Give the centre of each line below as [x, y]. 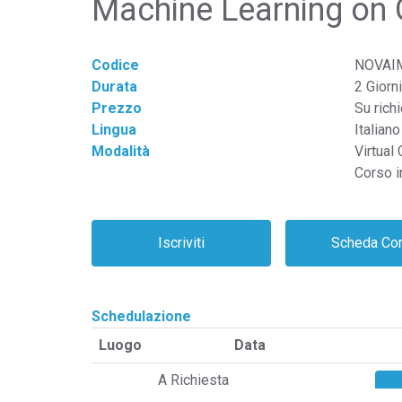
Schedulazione [141, 317]
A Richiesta [193, 380]
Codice [115, 66]
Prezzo [117, 109]
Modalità [121, 152]
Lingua [114, 130]
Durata [114, 87]
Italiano [377, 130]
